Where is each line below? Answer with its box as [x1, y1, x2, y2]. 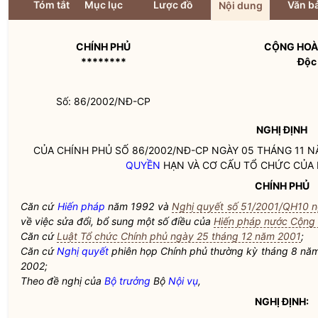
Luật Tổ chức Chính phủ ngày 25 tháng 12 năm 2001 [57, 230, 301, 242]
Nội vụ [168, 275, 198, 287]
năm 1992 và [104, 200, 172, 212]
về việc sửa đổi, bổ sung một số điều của [21, 215, 214, 227]
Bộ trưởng [104, 275, 150, 287]
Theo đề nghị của [21, 275, 104, 287]
